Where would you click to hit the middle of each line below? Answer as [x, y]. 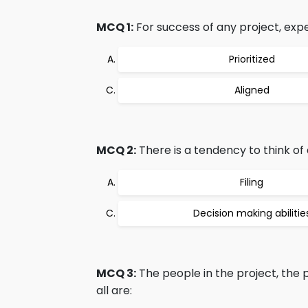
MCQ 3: [116, 273]
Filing [252, 182]
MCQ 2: [116, 150]
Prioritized [252, 59]
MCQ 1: [115, 27]
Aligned [252, 90]
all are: [114, 290]
